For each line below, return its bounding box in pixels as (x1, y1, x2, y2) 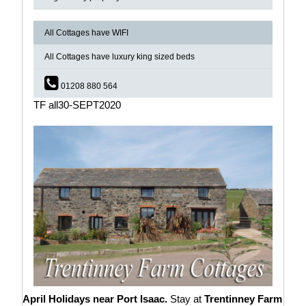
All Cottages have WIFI (44, 28, 128, 38)
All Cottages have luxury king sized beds (44, 52, 195, 62)
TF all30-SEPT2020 (33, 99, 121, 111)
